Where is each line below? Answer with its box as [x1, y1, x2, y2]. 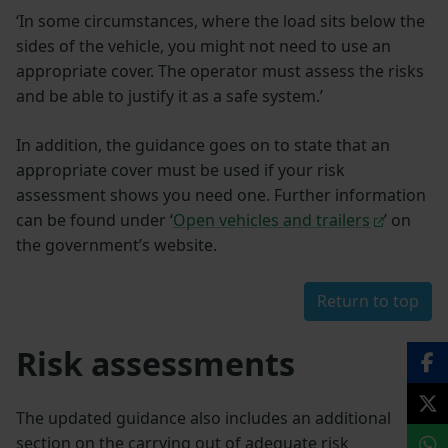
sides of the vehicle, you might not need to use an [16, 35, 391, 58]
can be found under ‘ [16, 209, 173, 232]
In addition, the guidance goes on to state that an [16, 134, 390, 157]
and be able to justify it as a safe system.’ [16, 85, 323, 108]
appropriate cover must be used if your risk [16, 159, 345, 182]
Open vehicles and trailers [173, 209, 370, 232]
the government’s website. [16, 234, 217, 257]
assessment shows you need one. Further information [16, 184, 426, 207]
